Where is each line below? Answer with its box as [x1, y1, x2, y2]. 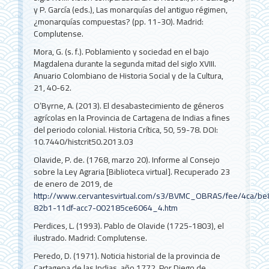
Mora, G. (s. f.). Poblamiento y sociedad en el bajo [34, 43, 210, 59]
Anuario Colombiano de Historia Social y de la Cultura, [34, 67, 224, 83]
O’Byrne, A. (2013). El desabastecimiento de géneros [34, 97, 225, 113]
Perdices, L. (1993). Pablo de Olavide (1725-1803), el [34, 217, 225, 234]
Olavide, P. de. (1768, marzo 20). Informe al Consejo [34, 151, 220, 168]
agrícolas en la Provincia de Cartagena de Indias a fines [34, 109, 231, 125]
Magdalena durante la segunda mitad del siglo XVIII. [34, 55, 217, 71]
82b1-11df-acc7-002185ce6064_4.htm [34, 199, 178, 216]
